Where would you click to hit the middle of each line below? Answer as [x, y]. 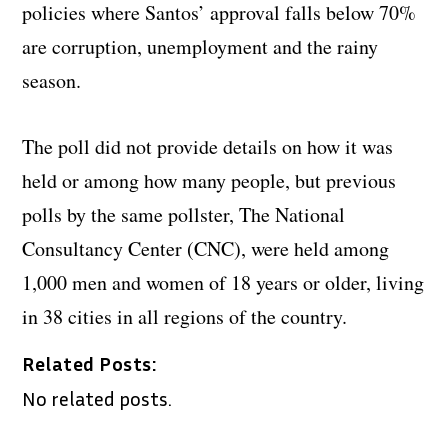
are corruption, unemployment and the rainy [200, 46]
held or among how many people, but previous [209, 180]
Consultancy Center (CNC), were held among [206, 248]
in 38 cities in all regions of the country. [185, 316]
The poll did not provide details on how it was [208, 146]
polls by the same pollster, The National [184, 214]
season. [52, 80]
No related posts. [97, 397]
